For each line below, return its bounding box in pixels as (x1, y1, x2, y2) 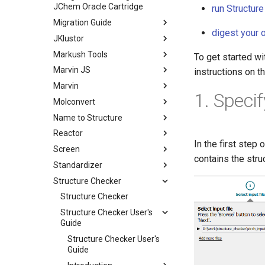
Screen (53, 144, 80, 154)
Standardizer (53, 160, 102, 170)
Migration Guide (53, 18, 112, 27)
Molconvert (53, 96, 95, 106)
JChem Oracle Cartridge (53, 2, 143, 12)
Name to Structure (53, 112, 122, 122)
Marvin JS (53, 65, 91, 75)
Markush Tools (53, 49, 108, 59)
